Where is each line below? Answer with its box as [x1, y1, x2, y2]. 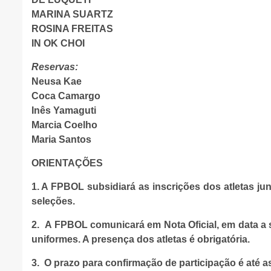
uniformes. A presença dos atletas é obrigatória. [31, 234, 250, 244]
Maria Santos [31, 134, 91, 145]
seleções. [31, 196, 75, 206]
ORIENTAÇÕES [31, 158, 103, 168]
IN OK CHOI [31, 38, 85, 48]
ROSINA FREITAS [31, 24, 113, 34]
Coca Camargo [31, 91, 100, 101]
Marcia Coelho [31, 120, 97, 130]
